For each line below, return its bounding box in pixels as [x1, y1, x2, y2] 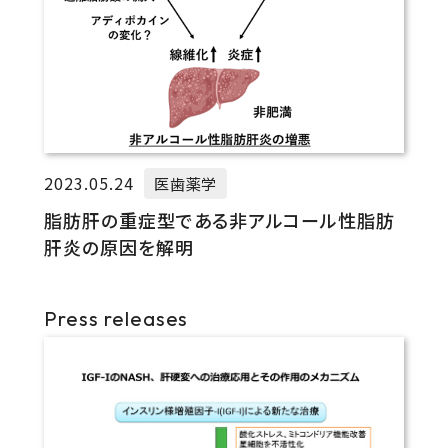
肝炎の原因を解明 [43, 233, 194, 260]
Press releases [43, 305, 189, 331]
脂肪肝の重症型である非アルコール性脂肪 [43, 206, 396, 233]
